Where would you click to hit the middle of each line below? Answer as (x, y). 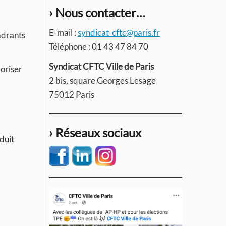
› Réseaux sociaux (95, 132)
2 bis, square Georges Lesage (102, 80)
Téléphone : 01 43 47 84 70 (99, 47)
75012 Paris (72, 95)
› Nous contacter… (97, 12)
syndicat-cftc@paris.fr (119, 33)
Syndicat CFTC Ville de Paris (101, 66)
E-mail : (63, 33)
